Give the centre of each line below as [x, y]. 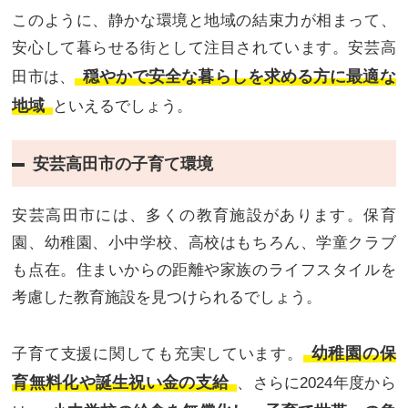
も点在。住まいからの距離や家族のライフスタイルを [204, 270]
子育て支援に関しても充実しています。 [158, 354]
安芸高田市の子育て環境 [122, 164]
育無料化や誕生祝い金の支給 [121, 383]
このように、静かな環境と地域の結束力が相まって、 [204, 20]
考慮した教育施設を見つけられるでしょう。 [167, 298]
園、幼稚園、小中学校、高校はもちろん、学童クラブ [204, 243]
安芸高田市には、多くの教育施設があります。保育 [204, 216]
